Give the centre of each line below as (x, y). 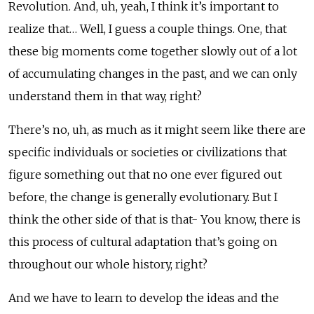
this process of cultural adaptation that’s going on (143, 241)
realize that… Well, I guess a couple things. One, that (148, 28)
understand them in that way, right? (105, 96)
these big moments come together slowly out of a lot (153, 51)
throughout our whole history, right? (108, 264)
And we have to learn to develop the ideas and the (144, 298)
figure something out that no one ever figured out (145, 174)
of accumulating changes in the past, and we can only (153, 73)
